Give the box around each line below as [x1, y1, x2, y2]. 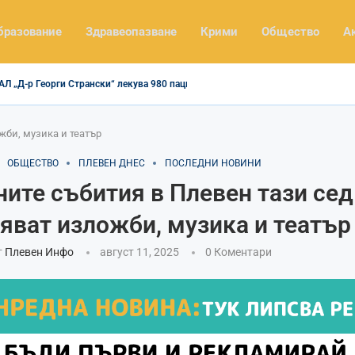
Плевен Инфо [4, 245, 74, 258]
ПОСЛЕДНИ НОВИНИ [164, 157, 261, 169]
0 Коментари [204, 245, 272, 258]
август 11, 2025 [99, 245, 179, 258]
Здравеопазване [86, 24, 177, 39]
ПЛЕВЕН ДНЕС [78, 157, 145, 169]
